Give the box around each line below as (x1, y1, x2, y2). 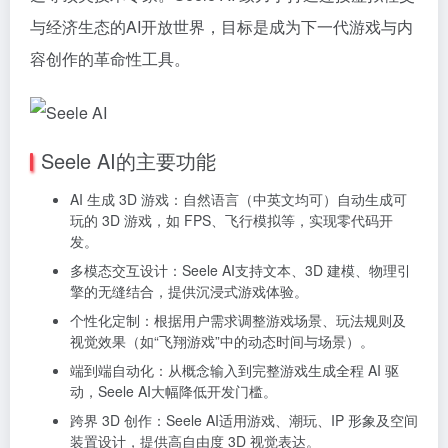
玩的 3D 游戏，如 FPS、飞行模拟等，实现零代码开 (70, 209, 393, 230)
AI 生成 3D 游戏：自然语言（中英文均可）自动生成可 (70, 188, 407, 209)
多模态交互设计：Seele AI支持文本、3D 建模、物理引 (70, 259, 411, 280)
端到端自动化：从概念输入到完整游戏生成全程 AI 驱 (70, 359, 399, 380)
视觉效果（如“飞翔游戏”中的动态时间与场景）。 (70, 330, 374, 351)
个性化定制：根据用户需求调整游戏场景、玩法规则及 (70, 309, 406, 330)
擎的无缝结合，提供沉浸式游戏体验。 (70, 280, 308, 301)
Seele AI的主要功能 (41, 145, 216, 175)
